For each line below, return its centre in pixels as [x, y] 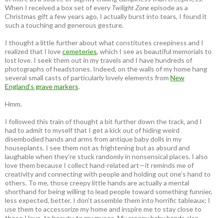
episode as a [168, 8]
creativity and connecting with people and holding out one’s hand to [108, 174]
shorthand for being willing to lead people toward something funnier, [109, 192]
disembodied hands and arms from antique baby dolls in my [93, 139]
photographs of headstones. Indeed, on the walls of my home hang [106, 69]
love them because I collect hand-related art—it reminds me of [99, 165]
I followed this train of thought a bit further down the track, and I [103, 122]
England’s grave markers [42, 87]
